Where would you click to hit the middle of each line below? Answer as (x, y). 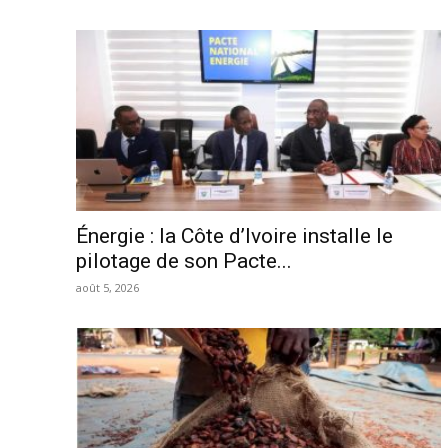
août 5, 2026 (107, 287)
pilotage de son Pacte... (184, 260)
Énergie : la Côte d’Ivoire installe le (234, 235)
